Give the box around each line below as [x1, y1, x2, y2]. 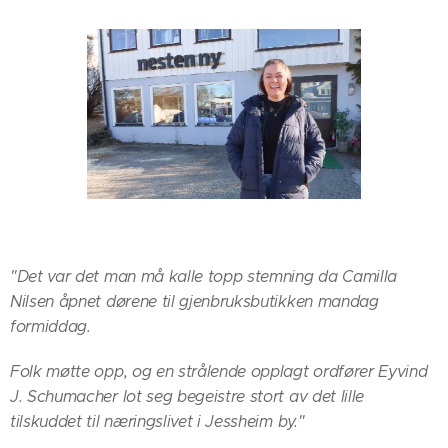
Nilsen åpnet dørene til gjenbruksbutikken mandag [10, 292, 379, 312]
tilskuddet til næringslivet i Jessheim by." [10, 412, 305, 432]
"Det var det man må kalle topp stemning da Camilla [10, 267, 397, 287]
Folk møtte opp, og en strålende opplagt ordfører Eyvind [10, 362, 428, 382]
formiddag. [10, 317, 91, 337]
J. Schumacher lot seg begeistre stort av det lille [10, 387, 364, 407]
